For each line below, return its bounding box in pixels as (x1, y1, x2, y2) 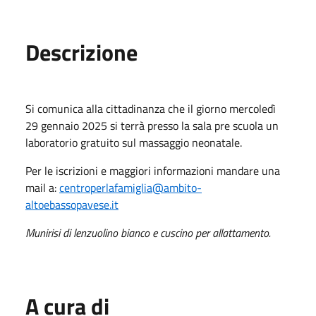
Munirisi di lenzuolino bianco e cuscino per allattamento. (25, 224, 274, 241)
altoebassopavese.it (25, 195, 119, 213)
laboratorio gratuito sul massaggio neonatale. (25, 133, 245, 151)
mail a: (25, 178, 59, 196)
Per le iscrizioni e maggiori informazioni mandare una (25, 162, 280, 179)
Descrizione (25, 35, 138, 69)
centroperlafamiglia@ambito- (59, 178, 202, 196)
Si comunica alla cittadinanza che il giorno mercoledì (25, 99, 276, 117)
